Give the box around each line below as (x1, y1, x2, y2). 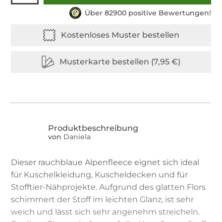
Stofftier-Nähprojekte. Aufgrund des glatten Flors (11, 182, 206, 192)
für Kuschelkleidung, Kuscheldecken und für (11, 169, 188, 179)
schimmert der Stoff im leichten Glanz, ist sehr (11, 194, 194, 204)
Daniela (61, 132, 91, 142)
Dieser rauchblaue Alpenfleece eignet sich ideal (11, 157, 200, 167)
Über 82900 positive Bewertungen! (84, 8, 211, 17)
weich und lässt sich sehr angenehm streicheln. (11, 207, 200, 217)
